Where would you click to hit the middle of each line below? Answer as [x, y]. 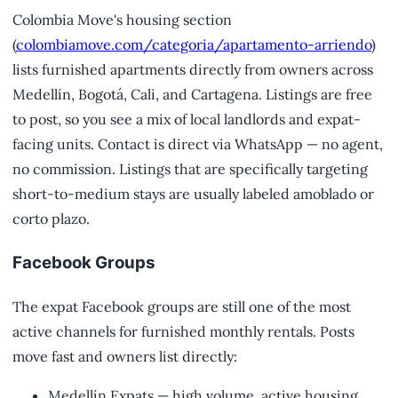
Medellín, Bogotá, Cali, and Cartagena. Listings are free [192, 95]
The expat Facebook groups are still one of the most [182, 306]
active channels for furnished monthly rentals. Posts [183, 331]
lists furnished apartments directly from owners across [193, 70]
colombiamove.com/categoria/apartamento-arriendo [194, 45]
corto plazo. [51, 219]
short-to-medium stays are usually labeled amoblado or [193, 194]
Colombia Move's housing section [122, 20]
